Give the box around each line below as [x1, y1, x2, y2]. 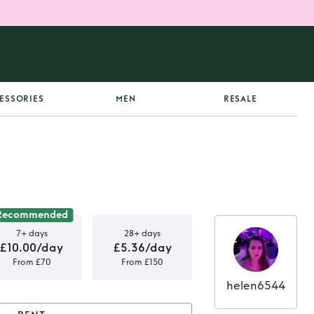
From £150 [121, 257, 163, 267]
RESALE [223, 94, 257, 104]
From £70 [12, 257, 51, 267]
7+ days [15, 228, 48, 238]
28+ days [124, 228, 161, 238]
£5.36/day [113, 240, 172, 254]
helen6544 [226, 279, 285, 292]
